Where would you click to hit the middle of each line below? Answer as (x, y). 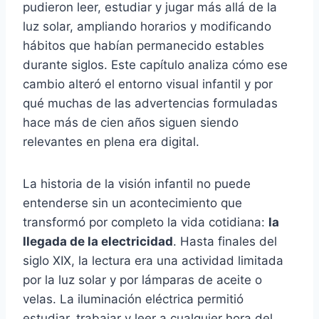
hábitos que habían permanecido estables (143, 46)
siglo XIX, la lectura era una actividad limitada (153, 261)
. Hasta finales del (225, 242)
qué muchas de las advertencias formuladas (150, 104)
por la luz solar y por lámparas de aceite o (142, 280)
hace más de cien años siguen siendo (131, 123)
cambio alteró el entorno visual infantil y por (148, 84)
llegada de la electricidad (98, 242)
